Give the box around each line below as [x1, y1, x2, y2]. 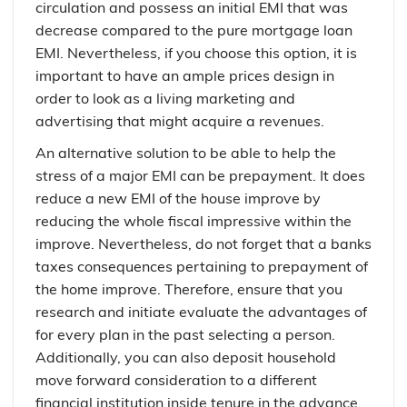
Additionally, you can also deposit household [35, 348, 336, 366]
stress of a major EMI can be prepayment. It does [35, 166, 365, 184]
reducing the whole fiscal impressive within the [35, 212, 352, 230]
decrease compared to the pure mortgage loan [35, 21, 352, 39]
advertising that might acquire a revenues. [35, 112, 324, 130]
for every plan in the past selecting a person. [35, 325, 335, 343]
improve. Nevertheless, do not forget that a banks [35, 234, 372, 253]
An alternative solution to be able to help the [35, 144, 336, 162]
